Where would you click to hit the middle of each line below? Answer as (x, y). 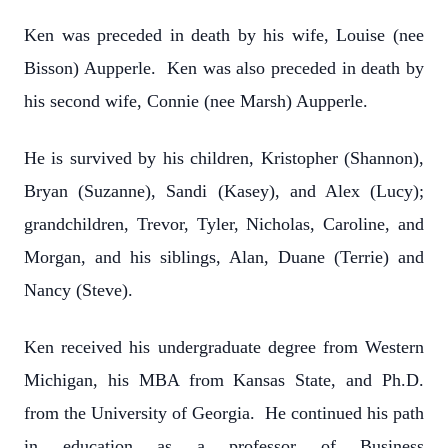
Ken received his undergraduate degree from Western (224, 347)
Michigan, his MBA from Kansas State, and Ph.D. (224, 380)
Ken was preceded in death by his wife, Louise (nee (224, 35)
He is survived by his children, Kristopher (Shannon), (224, 158)
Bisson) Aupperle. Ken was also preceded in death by (224, 68)
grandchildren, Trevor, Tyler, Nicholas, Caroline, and (224, 224)
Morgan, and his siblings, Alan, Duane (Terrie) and (224, 257)
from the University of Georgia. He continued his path (224, 413)
